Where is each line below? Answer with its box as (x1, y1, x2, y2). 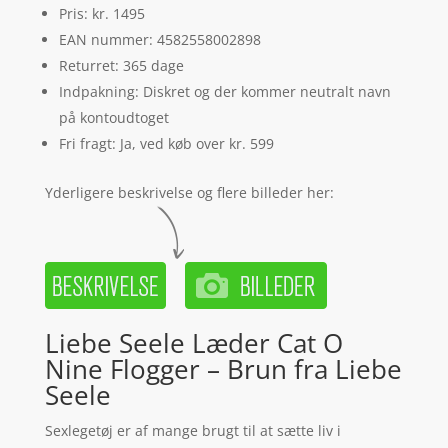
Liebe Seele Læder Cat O (44, 325, 343, 362)
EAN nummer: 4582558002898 (58, 30, 261, 50)
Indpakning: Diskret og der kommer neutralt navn (58, 82, 391, 102)
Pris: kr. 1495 (58, 4, 145, 24)
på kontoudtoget (58, 108, 169, 128)
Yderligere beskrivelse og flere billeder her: (44, 183, 334, 203)
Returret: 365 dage (58, 56, 184, 76)
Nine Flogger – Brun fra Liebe (44, 351, 402, 388)
